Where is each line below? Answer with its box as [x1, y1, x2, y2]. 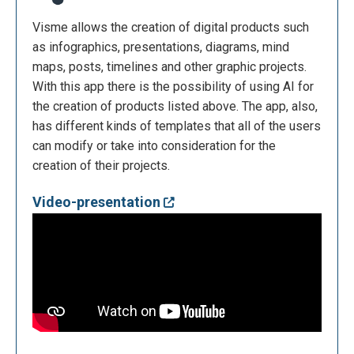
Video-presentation [32, 194, 164, 211]
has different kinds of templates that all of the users [32, 119, 321, 134]
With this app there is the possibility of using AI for [32, 79, 314, 95]
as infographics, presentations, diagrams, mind [32, 40, 289, 55]
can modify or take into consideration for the [32, 138, 276, 154]
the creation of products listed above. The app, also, [32, 99, 318, 115]
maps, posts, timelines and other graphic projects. [32, 59, 307, 75]
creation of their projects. [32, 158, 170, 174]
